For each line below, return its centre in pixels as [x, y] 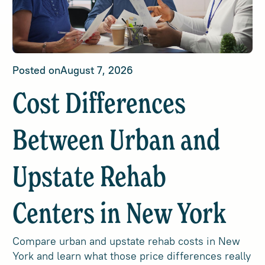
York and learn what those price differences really [132, 256]
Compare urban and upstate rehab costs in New [127, 241]
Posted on [37, 70]
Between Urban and [117, 142]
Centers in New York [119, 215]
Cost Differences [99, 105]
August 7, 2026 [97, 70]
